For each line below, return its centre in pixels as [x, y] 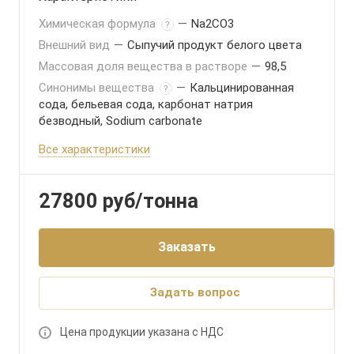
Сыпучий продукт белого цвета [215, 45]
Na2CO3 [213, 24]
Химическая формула [99, 24]
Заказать [186, 247]
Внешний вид [76, 45]
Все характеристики [94, 149]
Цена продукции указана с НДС [142, 332]
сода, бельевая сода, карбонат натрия [146, 104]
